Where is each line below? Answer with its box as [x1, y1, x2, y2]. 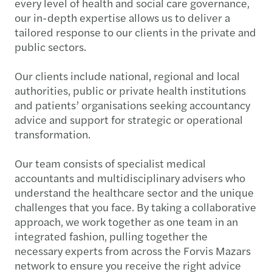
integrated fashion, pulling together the [15, 228, 208, 243]
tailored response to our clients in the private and [15, 24, 256, 39]
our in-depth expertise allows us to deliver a [15, 9, 230, 25]
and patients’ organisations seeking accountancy [15, 97, 250, 112]
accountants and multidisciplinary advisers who [15, 169, 245, 185]
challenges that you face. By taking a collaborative [15, 199, 256, 214]
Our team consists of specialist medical [15, 155, 206, 171]
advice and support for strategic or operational [15, 111, 243, 127]
